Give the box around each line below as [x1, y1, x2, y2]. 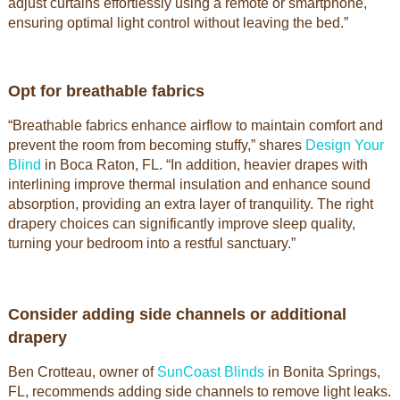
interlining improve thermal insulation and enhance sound [7, 177, 371, 192]
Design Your [304, 137, 384, 153]
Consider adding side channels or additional [7, 305, 346, 323]
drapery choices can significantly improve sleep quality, [7, 216, 355, 231]
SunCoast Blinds [156, 364, 264, 379]
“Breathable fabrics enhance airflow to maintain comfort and [7, 118, 383, 133]
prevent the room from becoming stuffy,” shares [7, 137, 305, 153]
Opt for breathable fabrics [7, 82, 204, 100]
